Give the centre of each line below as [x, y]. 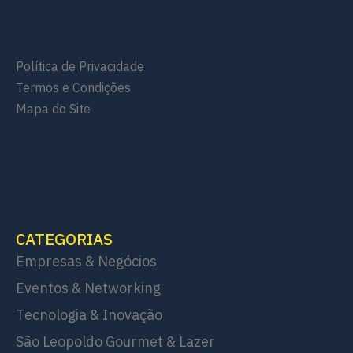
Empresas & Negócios [86, 262]
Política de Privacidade [80, 67]
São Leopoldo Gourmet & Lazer [115, 342]
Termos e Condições [73, 88]
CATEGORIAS [64, 240]
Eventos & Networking [88, 288]
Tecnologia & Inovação [89, 315]
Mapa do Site [53, 109]
